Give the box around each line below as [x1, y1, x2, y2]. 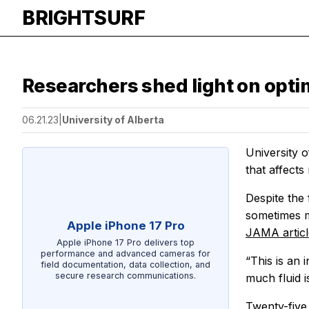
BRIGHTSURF [22, 6, 145, 30]
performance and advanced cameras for [41, 248, 210, 259]
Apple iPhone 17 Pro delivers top [57, 237, 195, 248]
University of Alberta [62, 114, 164, 126]
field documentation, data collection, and [41, 259, 210, 270]
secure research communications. [55, 270, 196, 281]
